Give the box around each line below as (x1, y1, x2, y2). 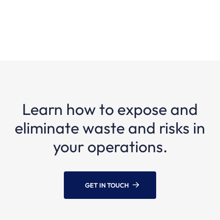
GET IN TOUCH (85, 181, 129, 189)
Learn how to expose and (22, 99, 198, 119)
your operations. (53, 136, 167, 156)
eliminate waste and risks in (15, 117, 205, 137)
